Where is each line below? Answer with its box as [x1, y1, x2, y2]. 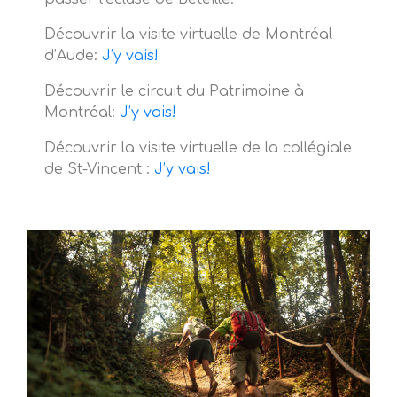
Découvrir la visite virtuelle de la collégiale [44, 140, 352, 157]
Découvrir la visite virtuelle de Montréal [44, 27, 332, 43]
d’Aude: [44, 48, 102, 65]
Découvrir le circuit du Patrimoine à [44, 83, 304, 100]
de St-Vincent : [44, 161, 154, 178]
